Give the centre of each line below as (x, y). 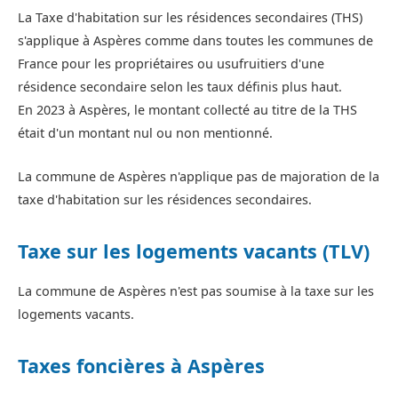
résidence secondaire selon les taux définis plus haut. (180, 87)
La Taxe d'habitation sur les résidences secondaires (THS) (190, 18)
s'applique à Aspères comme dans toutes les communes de (195, 41)
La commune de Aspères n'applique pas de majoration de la (199, 176)
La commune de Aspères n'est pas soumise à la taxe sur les (196, 291)
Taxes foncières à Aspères (141, 366)
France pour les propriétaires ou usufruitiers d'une (171, 64)
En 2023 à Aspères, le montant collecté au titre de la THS (187, 110)
